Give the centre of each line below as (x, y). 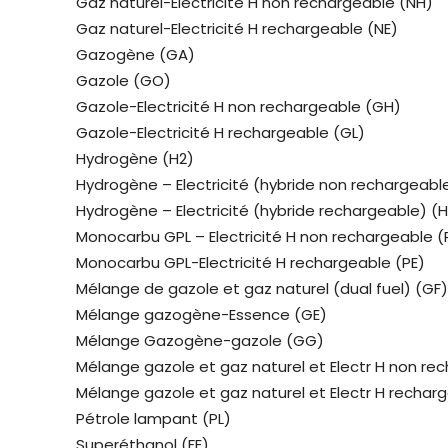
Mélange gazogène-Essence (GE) (201, 315)
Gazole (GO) (123, 81)
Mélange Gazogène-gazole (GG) (200, 341)
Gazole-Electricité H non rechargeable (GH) (238, 107)
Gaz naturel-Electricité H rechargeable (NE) (237, 29)
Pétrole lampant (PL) (153, 419)
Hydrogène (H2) (135, 159)
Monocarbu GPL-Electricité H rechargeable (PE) (250, 263)
